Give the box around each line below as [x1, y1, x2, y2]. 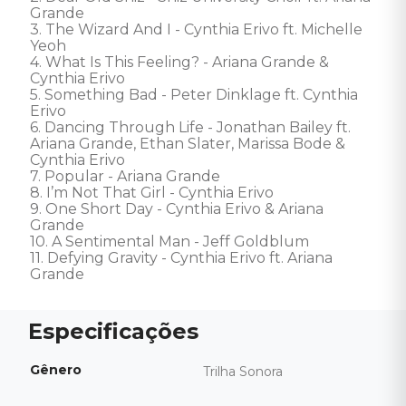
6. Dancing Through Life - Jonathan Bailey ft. [30, 119, 354, 136]
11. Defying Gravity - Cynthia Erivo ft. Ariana [30, 249, 336, 266]
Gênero [30, 362, 82, 378]
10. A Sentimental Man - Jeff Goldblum [30, 233, 313, 250]
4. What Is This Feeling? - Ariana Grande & [30, 53, 333, 71]
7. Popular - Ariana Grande [30, 168, 220, 185]
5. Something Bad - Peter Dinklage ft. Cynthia [30, 86, 362, 103]
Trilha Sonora [203, 363, 283, 380]
